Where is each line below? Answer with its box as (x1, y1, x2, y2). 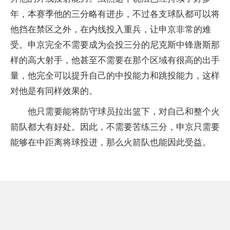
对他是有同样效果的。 (10, 86, 98, 97)
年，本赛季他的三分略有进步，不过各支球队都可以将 (10, 9, 220, 20)
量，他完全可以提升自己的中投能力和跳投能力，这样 (10, 71, 220, 81)
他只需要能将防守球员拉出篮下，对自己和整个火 (28, 107, 220, 117)
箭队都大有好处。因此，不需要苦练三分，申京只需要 (10, 122, 220, 132)
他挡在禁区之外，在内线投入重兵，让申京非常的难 (10, 25, 211, 35)
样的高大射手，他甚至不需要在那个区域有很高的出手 (10, 55, 220, 66)
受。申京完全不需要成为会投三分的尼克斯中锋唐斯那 (10, 40, 220, 50)
